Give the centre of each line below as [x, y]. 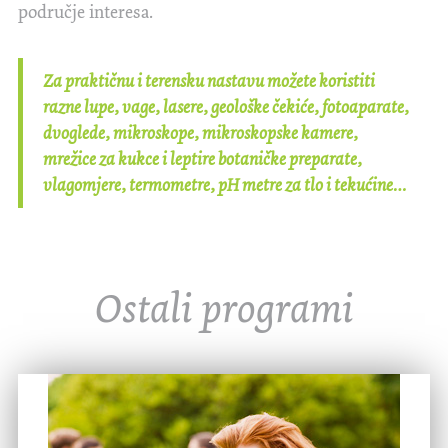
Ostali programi [224, 308]
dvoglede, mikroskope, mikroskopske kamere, [200, 133]
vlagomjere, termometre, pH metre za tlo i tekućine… [225, 185]
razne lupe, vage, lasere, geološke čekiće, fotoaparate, [226, 107]
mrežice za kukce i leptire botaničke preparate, [202, 159]
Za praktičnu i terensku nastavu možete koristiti [209, 81]
